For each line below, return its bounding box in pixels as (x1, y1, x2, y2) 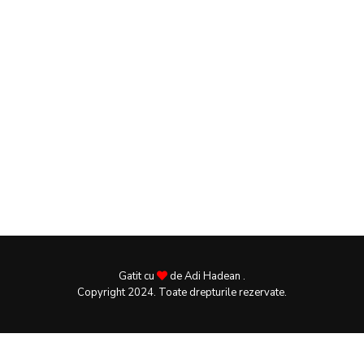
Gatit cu (119, 269, 157, 284)
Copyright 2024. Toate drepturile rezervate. (77, 285, 287, 300)
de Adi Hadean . (167, 269, 245, 284)
